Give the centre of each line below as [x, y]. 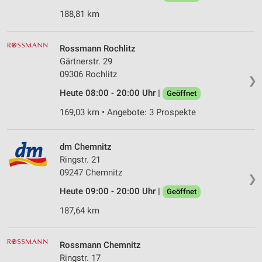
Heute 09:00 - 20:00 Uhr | [111, 192]
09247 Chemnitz [91, 173]
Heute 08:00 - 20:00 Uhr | [111, 93]
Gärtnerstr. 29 [86, 62]
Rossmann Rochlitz [98, 49]
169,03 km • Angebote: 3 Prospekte [128, 113]
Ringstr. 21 [80, 160]
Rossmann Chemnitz [100, 245]
